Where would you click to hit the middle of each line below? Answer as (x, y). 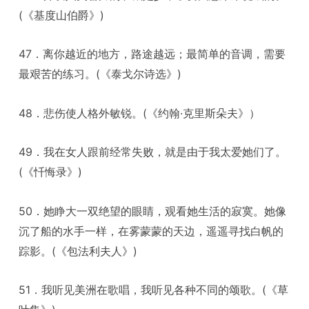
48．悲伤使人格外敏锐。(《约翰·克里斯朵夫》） (140, 113)
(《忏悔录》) (51, 172)
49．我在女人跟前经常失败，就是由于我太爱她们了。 (153, 152)
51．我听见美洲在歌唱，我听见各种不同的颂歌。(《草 (154, 290)
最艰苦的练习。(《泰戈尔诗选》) (100, 74)
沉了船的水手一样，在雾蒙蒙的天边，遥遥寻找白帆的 (151, 231)
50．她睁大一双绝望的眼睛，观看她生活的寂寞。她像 (153, 211)
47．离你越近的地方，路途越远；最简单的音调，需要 (152, 54)
